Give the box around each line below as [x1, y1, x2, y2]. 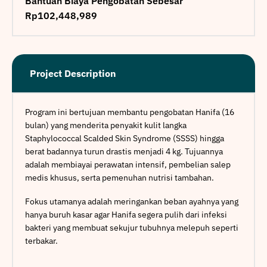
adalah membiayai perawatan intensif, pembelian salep [25, 159, 231, 170]
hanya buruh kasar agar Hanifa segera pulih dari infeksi [25, 209, 227, 220]
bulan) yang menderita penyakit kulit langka [25, 120, 187, 131]
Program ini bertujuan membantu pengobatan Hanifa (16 [25, 107, 234, 117]
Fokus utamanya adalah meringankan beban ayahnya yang [25, 195, 238, 207]
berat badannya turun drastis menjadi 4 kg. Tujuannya [25, 146, 223, 157]
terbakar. [25, 235, 58, 246]
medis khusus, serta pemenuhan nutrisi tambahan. [25, 172, 214, 183]
